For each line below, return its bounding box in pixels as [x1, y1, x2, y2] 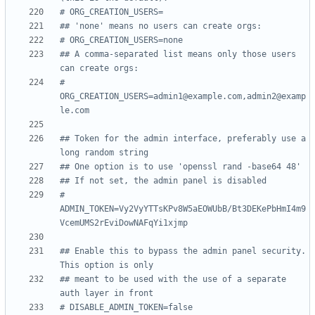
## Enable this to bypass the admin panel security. [60, 246, 306, 257]
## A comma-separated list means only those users [60, 49, 296, 60]
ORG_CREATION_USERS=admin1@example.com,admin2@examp [60, 91, 306, 102]
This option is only [60, 260, 153, 271]
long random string [60, 148, 148, 158]
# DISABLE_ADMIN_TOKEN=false [60, 302, 193, 313]
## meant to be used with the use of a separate [60, 274, 286, 285]
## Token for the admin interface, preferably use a [60, 134, 306, 144]
